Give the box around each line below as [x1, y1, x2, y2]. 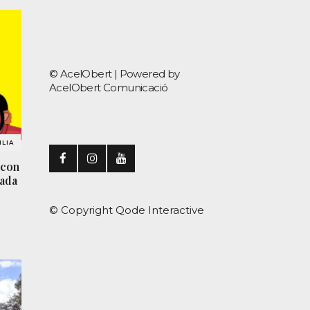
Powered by [119, 67, 180, 80]
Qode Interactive [116, 203, 204, 217]
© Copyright [49, 203, 116, 217]
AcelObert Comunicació [49, 81, 168, 94]
